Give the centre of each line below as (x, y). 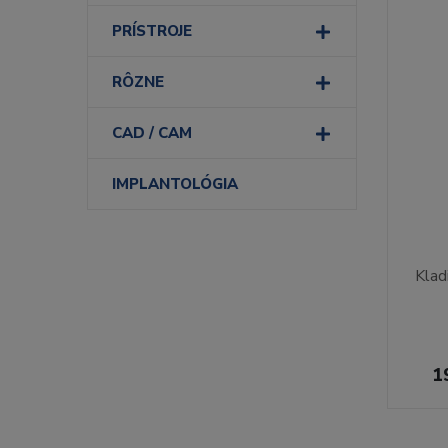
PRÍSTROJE (152, 31)
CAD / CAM (152, 133)
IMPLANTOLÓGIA (175, 184)
